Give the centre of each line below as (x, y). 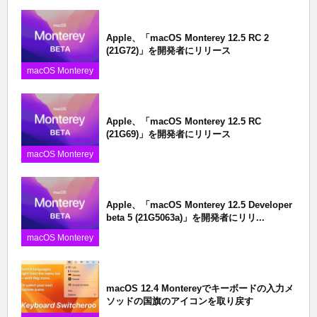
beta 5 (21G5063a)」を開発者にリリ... (185, 217)
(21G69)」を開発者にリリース (168, 134)
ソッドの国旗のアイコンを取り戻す (180, 301)
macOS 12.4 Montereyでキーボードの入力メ (200, 288)
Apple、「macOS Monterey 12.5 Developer (199, 204)
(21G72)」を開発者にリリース (168, 50)
